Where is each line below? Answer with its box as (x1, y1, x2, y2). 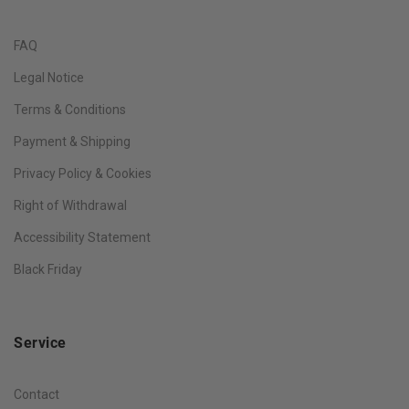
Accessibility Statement (14, 229, 151, 245)
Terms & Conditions (14, 101, 126, 117)
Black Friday (14, 261, 82, 277)
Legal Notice (14, 69, 84, 85)
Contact (14, 386, 59, 402)
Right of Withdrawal (14, 197, 127, 213)
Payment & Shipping (14, 133, 131, 149)
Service (14, 333, 67, 351)
